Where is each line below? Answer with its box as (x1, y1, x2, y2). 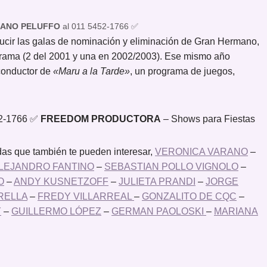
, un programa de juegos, (130, 66, 235, 76)
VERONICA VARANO (155, 146, 248, 157)
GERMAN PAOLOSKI (111, 206, 206, 216)
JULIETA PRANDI (119, 176, 195, 187)
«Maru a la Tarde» (53, 66, 130, 76)
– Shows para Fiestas (161, 113, 255, 124)
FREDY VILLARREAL (38, 191, 134, 201)
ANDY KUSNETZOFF (14, 176, 108, 187)
